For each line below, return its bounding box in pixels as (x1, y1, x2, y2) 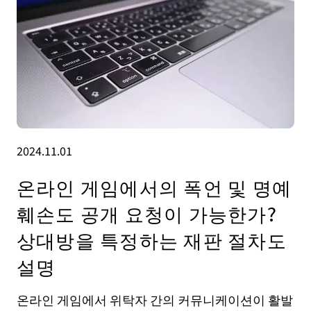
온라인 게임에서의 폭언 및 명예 (16, 172, 292, 201)
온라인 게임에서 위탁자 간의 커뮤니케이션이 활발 (16, 290, 293, 309)
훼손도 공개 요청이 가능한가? (16, 199, 277, 227)
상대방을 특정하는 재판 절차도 (16, 225, 287, 253)
